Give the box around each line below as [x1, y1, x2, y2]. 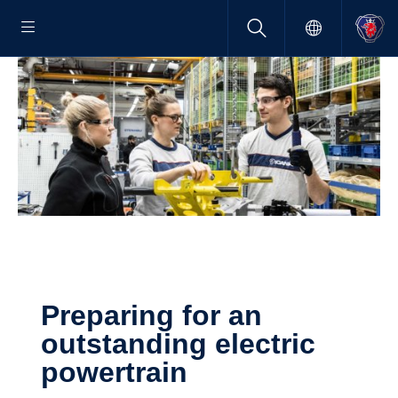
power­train [41, 355, 187, 388]
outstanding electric [41, 327, 315, 360]
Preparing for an [41, 298, 60, 331]
